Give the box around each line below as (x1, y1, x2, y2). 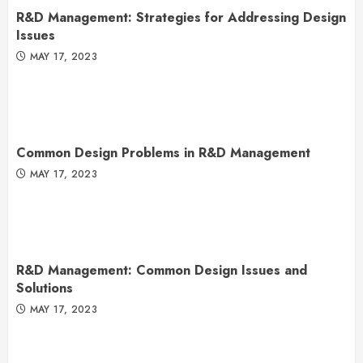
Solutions (16, 278, 73, 297)
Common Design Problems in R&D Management (16, 143, 310, 162)
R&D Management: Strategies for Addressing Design (16, 7, 346, 27)
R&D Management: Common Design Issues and (16, 260, 307, 280)
